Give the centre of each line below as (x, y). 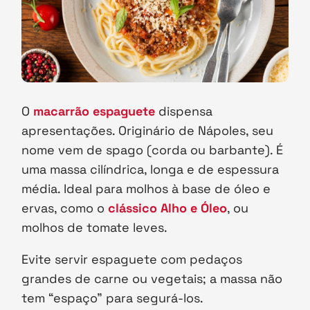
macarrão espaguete (94, 111)
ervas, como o (65, 208)
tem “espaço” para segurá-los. (113, 298)
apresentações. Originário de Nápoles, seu (148, 131)
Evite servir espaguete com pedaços (132, 259)
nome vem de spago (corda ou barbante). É (153, 150)
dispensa (184, 111)
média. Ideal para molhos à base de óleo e (146, 189)
